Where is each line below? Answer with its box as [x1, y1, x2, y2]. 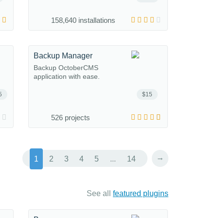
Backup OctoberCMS [34, 64, 98, 72]
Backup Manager [34, 52, 92, 60]
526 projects [51, 113, 90, 122]
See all [87, 189, 113, 198]
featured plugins [113, 189, 168, 198]
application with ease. [34, 73, 100, 80]
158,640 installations [51, 16, 115, 24]
